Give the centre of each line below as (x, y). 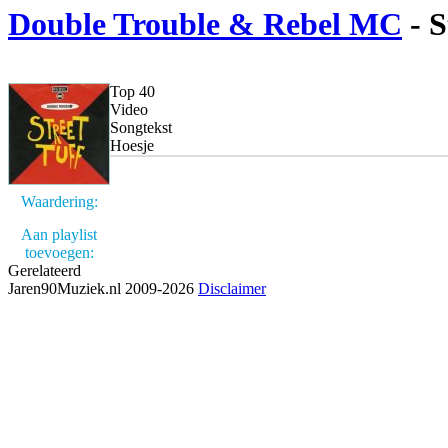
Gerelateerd (44, 270)
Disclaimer (232, 288)
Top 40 (132, 91)
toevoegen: (59, 252)
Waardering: (59, 201)
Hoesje (132, 145)
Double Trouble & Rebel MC (205, 24)
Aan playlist (59, 234)
